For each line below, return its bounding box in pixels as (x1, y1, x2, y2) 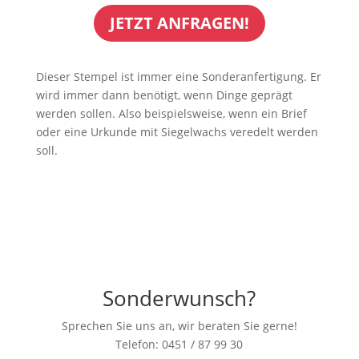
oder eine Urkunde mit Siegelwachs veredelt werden (35, 124, 318, 139)
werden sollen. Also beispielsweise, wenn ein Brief (35, 106, 307, 121)
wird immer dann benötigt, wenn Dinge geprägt (35, 87, 292, 103)
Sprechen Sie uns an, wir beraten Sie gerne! (61, 318, 297, 333)
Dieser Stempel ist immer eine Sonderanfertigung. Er (35, 69, 321, 84)
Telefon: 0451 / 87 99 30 (115, 337, 244, 352)
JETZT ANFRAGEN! (109, 12, 249, 34)
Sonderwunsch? (103, 284, 256, 313)
